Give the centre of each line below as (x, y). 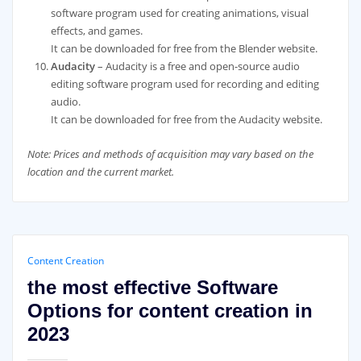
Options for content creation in (170, 310)
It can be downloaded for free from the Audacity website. (187, 119)
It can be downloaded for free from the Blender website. (185, 48)
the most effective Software (152, 287)
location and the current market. (100, 171)
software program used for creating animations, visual (180, 13)
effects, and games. (97, 31)
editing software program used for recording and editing (185, 84)
